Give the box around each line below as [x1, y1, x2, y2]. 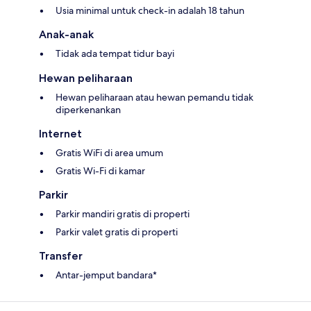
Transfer [39, 249, 83, 262]
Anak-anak [39, 27, 94, 41]
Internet [39, 126, 82, 140]
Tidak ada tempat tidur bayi [56, 47, 174, 60]
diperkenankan [56, 103, 121, 116]
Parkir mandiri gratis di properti [56, 207, 190, 220]
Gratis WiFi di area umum [56, 146, 163, 159]
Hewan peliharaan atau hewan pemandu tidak [56, 90, 253, 103]
